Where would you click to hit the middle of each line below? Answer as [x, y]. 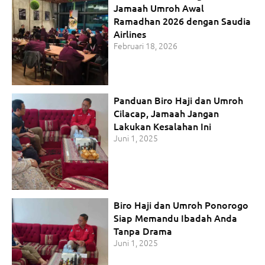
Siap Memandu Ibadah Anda [176, 217]
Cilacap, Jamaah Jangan [167, 113]
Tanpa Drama [143, 230]
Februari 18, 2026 [146, 46]
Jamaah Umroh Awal [159, 8]
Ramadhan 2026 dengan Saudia [182, 21]
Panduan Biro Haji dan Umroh [179, 100]
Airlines [130, 34]
